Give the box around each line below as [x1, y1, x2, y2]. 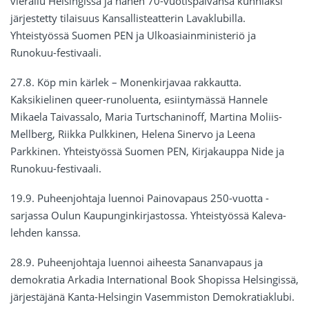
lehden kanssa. [10, 226, 81, 240]
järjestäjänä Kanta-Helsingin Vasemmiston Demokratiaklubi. [10, 290, 295, 304]
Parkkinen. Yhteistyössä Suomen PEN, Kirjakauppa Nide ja [10, 144, 284, 159]
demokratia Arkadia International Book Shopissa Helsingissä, [10, 272, 299, 287]
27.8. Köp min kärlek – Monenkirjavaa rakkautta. [10, 75, 241, 90]
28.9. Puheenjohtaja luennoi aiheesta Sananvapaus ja [10, 255, 263, 270]
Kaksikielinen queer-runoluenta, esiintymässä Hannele [10, 92, 268, 107]
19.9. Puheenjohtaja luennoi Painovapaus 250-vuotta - [10, 191, 269, 206]
